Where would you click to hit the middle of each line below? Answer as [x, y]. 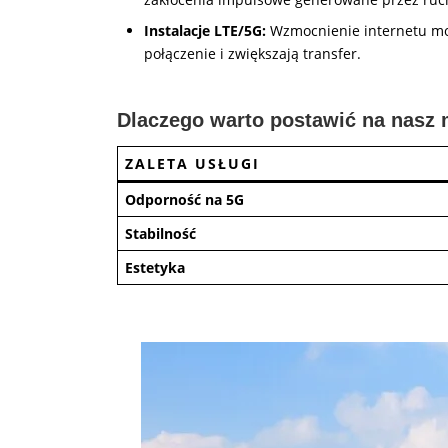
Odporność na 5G [184, 199]
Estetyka [155, 267]
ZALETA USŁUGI [192, 163]
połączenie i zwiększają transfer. [252, 53]
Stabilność [160, 233]
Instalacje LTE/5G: [205, 30]
